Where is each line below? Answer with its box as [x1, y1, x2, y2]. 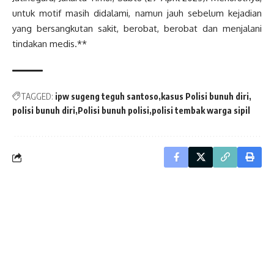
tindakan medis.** [12, 38, 87, 50]
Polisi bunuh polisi [78, 105, 149, 116]
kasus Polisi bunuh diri [161, 91, 249, 102]
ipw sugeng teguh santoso [55, 91, 158, 102]
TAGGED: [21, 91, 53, 102]
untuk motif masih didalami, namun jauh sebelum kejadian [12, 7, 262, 20]
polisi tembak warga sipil [152, 105, 250, 116]
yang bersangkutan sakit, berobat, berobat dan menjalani [12, 23, 262, 35]
